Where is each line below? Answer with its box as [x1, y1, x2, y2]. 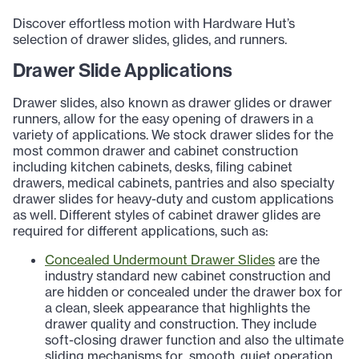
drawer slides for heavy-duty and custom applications [13, 191, 333, 208]
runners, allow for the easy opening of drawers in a [13, 111, 313, 127]
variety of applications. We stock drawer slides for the [13, 127, 333, 143]
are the [275, 252, 320, 268]
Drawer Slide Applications [13, 59, 232, 83]
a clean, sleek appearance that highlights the [45, 300, 310, 317]
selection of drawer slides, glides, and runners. [13, 31, 287, 48]
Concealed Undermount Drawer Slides [45, 252, 275, 268]
